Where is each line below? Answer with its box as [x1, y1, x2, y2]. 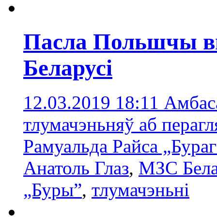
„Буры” [23, 179, 82, 200]
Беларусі [23, 55, 112, 81]
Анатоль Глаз [23, 157, 129, 178]
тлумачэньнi [92, 179, 189, 200]
